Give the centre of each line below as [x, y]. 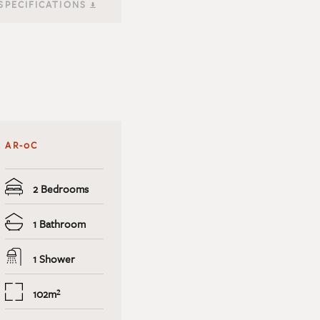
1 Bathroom [58, 224]
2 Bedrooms [60, 189]
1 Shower [53, 259]
